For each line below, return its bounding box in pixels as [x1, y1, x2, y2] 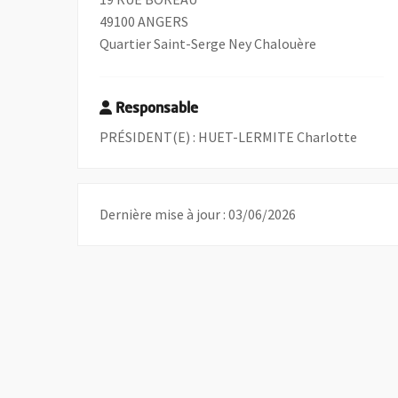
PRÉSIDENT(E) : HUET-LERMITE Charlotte [99, 128, 358, 146]
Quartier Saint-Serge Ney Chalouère [99, 35, 317, 52]
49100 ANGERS [99, 12, 189, 30]
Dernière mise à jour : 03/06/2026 [99, 205, 297, 223]
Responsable [115, 102, 199, 116]
